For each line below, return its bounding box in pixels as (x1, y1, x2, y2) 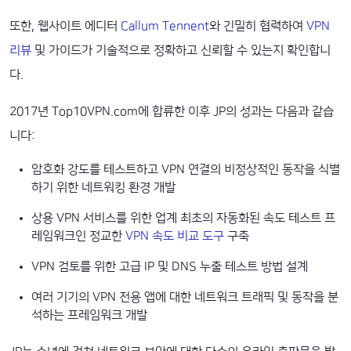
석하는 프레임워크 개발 (31, 309, 147, 323)
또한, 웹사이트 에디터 (9, 20, 121, 34)
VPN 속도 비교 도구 (125, 230, 224, 244)
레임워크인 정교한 (31, 230, 125, 244)
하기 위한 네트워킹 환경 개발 (31, 181, 175, 195)
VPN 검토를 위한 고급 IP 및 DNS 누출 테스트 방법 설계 (31, 260, 308, 274)
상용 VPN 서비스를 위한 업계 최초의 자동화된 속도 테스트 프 (31, 212, 335, 226)
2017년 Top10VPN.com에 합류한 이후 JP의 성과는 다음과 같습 (9, 105, 334, 119)
